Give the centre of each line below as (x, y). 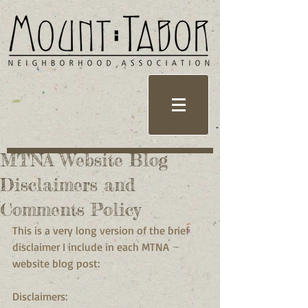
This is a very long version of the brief (102, 230)
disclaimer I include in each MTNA (92, 247)
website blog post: (56, 263)
